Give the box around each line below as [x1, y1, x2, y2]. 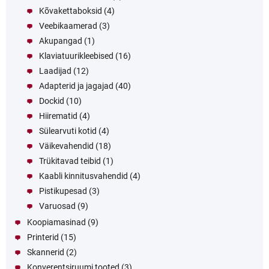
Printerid [27, 232, 59, 243]
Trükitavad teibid [39, 156, 101, 166]
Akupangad [39, 36, 82, 46]
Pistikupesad [39, 186, 87, 196]
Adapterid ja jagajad [39, 81, 113, 91]
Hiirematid [39, 111, 77, 121]
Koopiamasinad [27, 217, 86, 228]
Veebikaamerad [39, 21, 97, 31]
